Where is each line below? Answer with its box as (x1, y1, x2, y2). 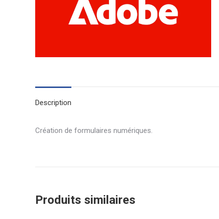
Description (35, 98, 71, 107)
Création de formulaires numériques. (35, 126, 153, 135)
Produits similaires (35, 193, 135, 207)
